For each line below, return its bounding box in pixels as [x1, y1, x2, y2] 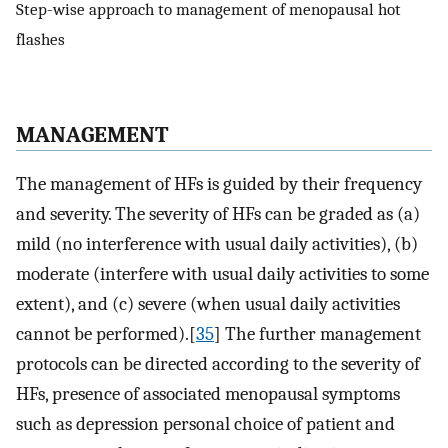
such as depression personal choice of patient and [16, 412, 395, 435]
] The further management [214, 322, 421, 345]
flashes [16, 28, 65, 49]
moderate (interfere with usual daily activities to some [16, 262, 429, 285]
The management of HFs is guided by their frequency [16, 172, 422, 195]
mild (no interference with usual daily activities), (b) [16, 232, 418, 255]
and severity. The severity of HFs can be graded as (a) [16, 202, 420, 225]
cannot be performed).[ [16, 322, 196, 345]
